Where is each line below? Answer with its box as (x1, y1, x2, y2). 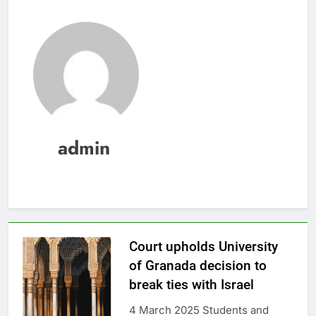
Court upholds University (128, 238, 278, 255)
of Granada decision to (128, 257, 267, 274)
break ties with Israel (128, 276, 254, 293)
